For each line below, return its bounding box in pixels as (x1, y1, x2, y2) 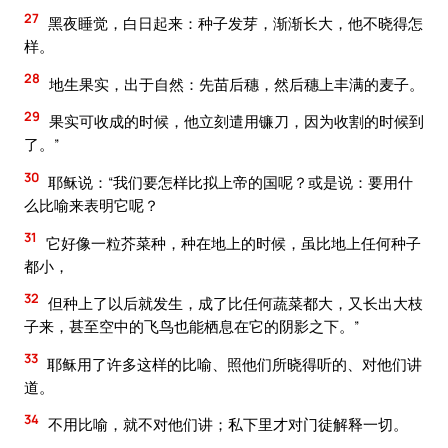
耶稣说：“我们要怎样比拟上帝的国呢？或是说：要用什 (45, 171, 413, 192)
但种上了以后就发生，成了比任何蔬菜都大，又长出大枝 (45, 293, 423, 314)
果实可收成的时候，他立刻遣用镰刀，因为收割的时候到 (46, 111, 424, 132)
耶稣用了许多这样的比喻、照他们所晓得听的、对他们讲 (44, 353, 422, 374)
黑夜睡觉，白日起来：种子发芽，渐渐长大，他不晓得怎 (45, 13, 423, 34)
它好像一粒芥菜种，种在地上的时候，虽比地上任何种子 (43, 232, 421, 253)
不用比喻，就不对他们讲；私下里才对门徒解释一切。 (45, 414, 408, 435)
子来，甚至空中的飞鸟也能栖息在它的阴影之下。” (24, 316, 359, 337)
